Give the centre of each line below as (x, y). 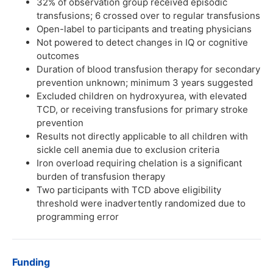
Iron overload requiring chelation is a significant (139, 163)
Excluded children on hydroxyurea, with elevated (142, 96)
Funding (31, 262)
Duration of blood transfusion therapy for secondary (148, 69)
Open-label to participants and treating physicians (144, 29)
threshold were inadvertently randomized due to (141, 204)
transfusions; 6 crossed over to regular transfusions (148, 16)
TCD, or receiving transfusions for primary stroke (142, 110)
